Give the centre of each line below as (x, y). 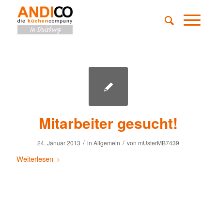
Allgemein (107, 143)
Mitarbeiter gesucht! (108, 123)
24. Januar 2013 (59, 143)
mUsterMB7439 (159, 143)
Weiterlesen (35, 159)
